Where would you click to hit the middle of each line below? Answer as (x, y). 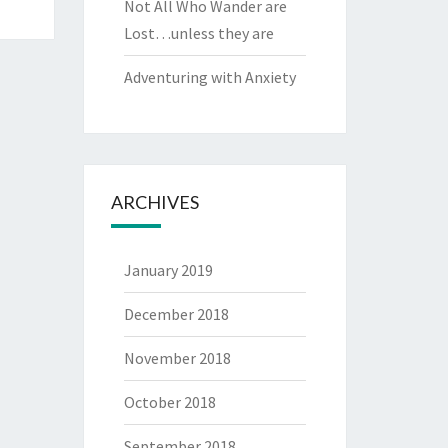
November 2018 (177, 358)
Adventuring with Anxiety (209, 77)
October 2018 (169, 402)
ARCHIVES (154, 202)
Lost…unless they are (198, 33)
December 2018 (176, 314)
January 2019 (168, 270)
